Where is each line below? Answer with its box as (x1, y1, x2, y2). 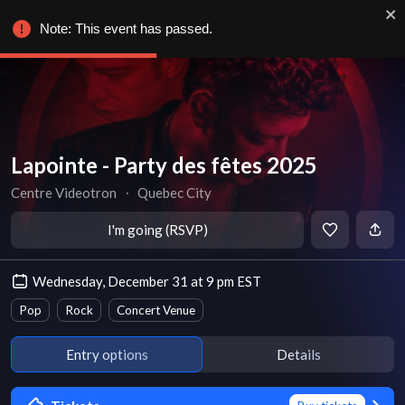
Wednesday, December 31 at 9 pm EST (33, 273, 261, 289)
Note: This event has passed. (40, 21, 212, 36)
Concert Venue (117, 303, 195, 317)
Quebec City (137, 184, 212, 201)
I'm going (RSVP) (107, 221, 208, 238)
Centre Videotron (11, 184, 117, 201)
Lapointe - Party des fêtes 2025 (11, 152, 317, 178)
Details (276, 345, 321, 363)
